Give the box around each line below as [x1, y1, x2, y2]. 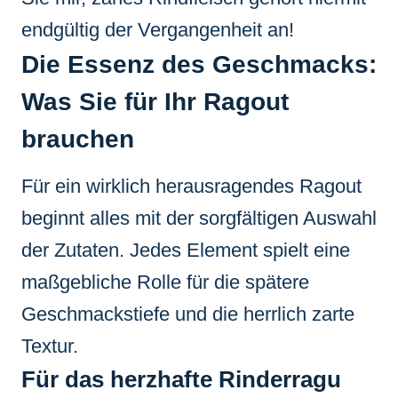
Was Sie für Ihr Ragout [21, 87, 289, 115]
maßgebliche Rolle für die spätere [21, 270, 309, 293]
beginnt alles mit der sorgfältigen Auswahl [21, 206, 377, 229]
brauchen [21, 124, 134, 153]
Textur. [21, 334, 78, 357]
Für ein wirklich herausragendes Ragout [21, 174, 362, 197]
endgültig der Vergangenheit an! [21, 18, 294, 41]
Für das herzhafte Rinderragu [21, 365, 341, 393]
